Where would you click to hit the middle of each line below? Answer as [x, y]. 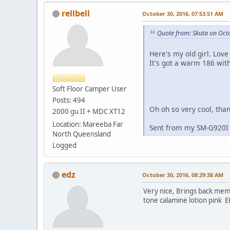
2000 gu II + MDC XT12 [89, 111]
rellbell [76, 13]
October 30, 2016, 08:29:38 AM [183, 175]
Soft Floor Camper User [90, 89]
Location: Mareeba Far [88, 124]
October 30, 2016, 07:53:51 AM [183, 13]
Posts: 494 [69, 100]
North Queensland [82, 134]
